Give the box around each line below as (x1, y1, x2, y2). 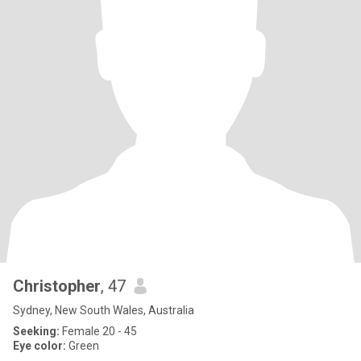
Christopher (13, 276, 101, 296)
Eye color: (13, 339, 66, 352)
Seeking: (13, 325, 60, 338)
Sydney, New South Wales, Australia (13, 304, 194, 317)
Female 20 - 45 (60, 325, 137, 338)
